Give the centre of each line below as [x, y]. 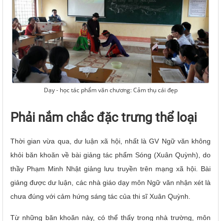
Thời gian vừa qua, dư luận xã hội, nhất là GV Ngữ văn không [110, 141]
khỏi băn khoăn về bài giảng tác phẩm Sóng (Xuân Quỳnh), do [110, 155]
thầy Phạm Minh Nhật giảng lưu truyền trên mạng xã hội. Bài [110, 169]
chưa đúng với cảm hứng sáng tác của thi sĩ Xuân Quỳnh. [100, 196]
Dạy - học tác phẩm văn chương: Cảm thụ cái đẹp [110, 90]
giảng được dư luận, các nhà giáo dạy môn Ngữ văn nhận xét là [110, 183]
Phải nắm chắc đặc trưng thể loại [104, 117]
